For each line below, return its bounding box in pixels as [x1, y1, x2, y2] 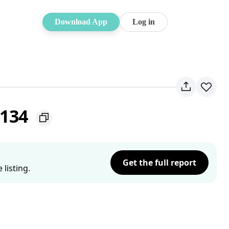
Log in [132, 17, 155, 26]
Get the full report [123, 157, 196, 168]
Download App [55, 17, 107, 26]
